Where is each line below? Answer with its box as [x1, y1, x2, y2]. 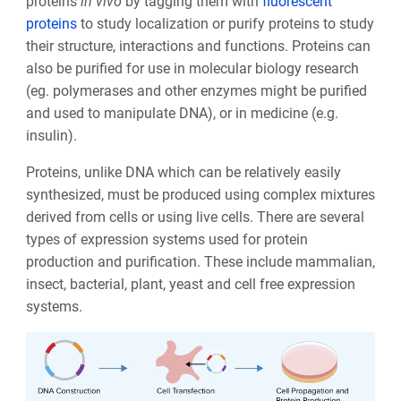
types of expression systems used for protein [25, 231, 308, 249]
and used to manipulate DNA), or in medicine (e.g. [25, 105, 338, 123]
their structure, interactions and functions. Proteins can [25, 38, 371, 55]
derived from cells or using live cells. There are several [25, 209, 364, 226]
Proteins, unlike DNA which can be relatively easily [25, 164, 341, 182]
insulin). [25, 127, 77, 145]
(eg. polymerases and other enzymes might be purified [25, 82, 367, 100]
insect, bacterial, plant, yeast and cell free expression [25, 276, 355, 294]
